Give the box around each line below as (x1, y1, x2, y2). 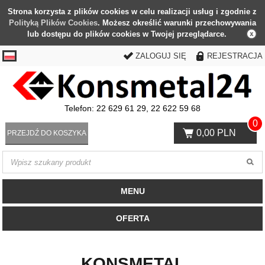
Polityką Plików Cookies (8, 18, 98, 27)
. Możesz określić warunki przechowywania (97, 18, 256, 27)
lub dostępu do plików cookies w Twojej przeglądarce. (27, 30, 227, 38)
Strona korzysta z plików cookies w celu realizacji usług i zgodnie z (8, 7, 257, 16)
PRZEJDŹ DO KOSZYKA (7, 129, 87, 137)
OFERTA (115, 214, 150, 223)
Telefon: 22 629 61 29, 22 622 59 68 (64, 104, 201, 113)
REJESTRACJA (206, 51, 263, 60)
